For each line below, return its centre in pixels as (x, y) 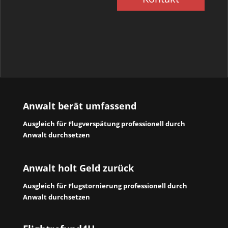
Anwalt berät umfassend (79, 106)
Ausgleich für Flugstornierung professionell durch (105, 186)
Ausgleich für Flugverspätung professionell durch (104, 124)
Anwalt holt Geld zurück (78, 168)
